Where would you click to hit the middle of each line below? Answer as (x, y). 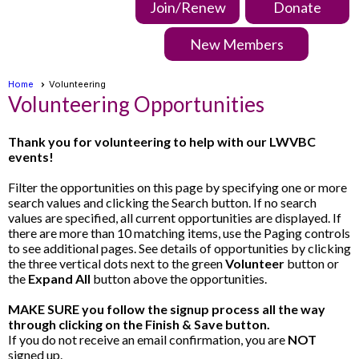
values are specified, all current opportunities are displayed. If (175, 218)
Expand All (59, 279)
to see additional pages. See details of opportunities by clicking (179, 248)
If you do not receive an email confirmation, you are (148, 340)
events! (31, 157)
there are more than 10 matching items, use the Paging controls (179, 233)
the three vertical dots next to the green (117, 264)
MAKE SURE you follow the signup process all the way (167, 309)
